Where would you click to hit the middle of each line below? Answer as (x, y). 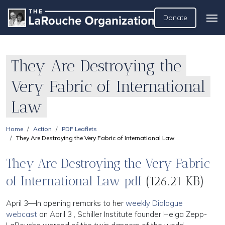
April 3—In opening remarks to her (66, 203)
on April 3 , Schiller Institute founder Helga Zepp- (122, 214)
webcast (22, 214)
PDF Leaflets (79, 129)
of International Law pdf (74, 181)
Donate (175, 18)
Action (42, 129)
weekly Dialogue (154, 203)
